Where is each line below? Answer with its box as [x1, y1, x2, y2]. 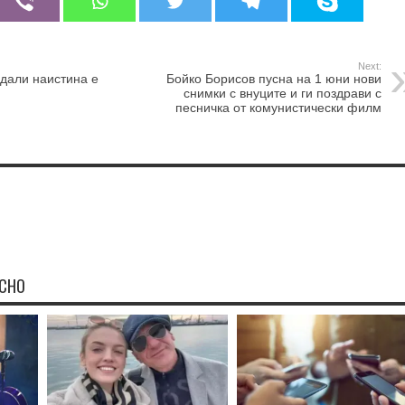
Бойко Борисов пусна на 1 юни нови [166, 71, 381, 86]
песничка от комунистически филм [175, 100, 381, 115]
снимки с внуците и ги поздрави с [184, 86, 381, 100]
